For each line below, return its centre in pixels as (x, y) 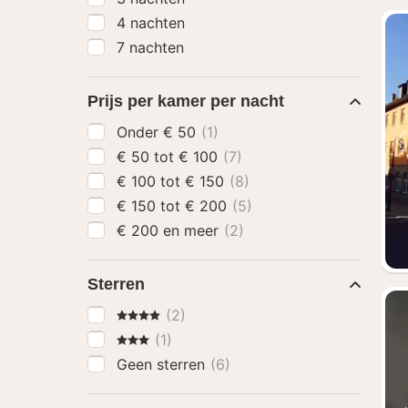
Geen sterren (163, 364)
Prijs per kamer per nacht (186, 101)
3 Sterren (148, 339)
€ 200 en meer (193, 230)
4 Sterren (148, 314)
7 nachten (150, 47)
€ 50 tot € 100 (200, 157)
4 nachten (151, 23)
